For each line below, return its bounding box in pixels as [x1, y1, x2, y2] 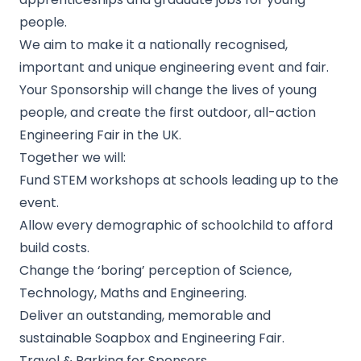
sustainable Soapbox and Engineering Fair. [19, 329, 284, 347]
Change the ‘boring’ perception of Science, [19, 261, 292, 280]
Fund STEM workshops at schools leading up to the [19, 171, 338, 189]
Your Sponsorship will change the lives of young [19, 81, 317, 99]
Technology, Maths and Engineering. [19, 284, 247, 302]
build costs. [19, 239, 89, 257]
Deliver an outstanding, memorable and [19, 306, 271, 325]
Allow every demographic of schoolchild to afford [19, 216, 333, 234]
